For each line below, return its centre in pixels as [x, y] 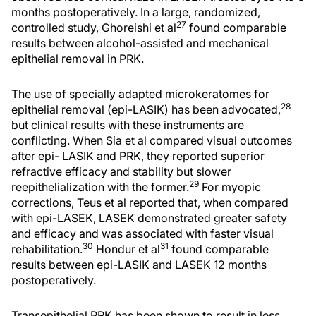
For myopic [230, 187]
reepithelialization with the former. [100, 187]
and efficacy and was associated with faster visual [142, 233]
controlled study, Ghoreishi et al [94, 28]
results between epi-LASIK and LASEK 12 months [139, 265]
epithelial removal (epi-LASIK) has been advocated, [146, 109]
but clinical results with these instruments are [128, 125]
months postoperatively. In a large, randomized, [136, 12]
